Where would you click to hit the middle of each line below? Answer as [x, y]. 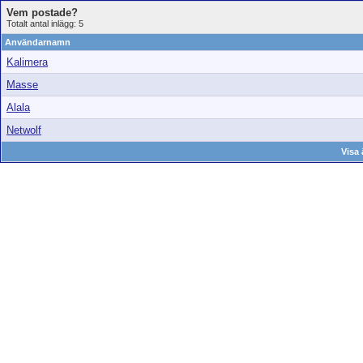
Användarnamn [38, 42]
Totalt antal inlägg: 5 [45, 23]
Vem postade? [42, 13]
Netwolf [24, 130]
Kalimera [27, 62]
